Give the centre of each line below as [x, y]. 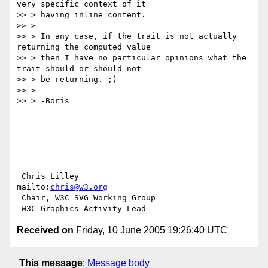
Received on [45, 230]
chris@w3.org [79, 187]
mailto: [33, 187]
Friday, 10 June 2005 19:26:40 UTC [150, 230]
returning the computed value [84, 47]
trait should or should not [79, 69]
